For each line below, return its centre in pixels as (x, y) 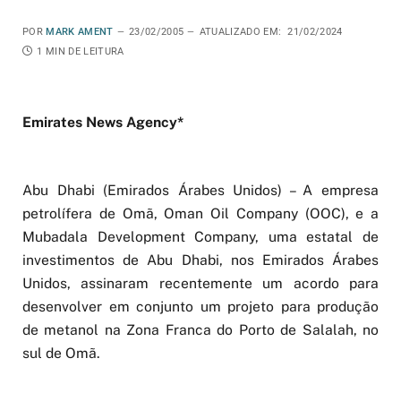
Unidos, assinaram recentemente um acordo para (200, 284)
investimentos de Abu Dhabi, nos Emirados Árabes (200, 260)
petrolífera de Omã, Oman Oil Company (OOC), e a (200, 214)
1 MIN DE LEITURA (81, 51)
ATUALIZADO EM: (240, 32)
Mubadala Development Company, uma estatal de (200, 237)
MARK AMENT (80, 32)
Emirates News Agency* (103, 123)
